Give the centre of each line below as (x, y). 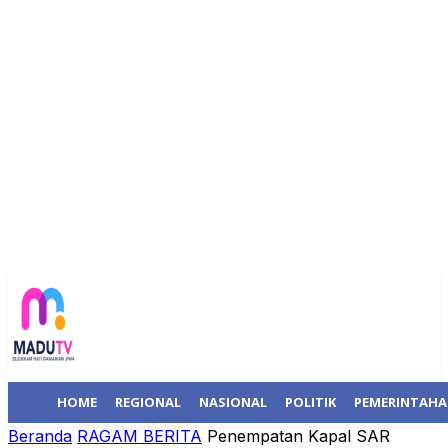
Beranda (40, 436)
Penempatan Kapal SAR (298, 436)
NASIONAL (233, 402)
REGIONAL (148, 402)
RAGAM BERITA (139, 436)
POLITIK (310, 402)
